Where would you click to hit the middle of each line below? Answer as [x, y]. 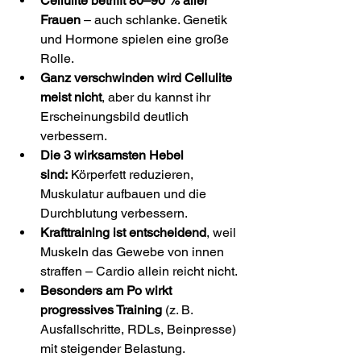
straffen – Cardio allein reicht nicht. [139, 272]
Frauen [60, 20]
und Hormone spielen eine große [136, 39]
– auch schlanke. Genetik [156, 20]
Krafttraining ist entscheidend [123, 233]
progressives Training [101, 310]
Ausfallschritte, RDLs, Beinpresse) [140, 330]
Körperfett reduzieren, [132, 175]
